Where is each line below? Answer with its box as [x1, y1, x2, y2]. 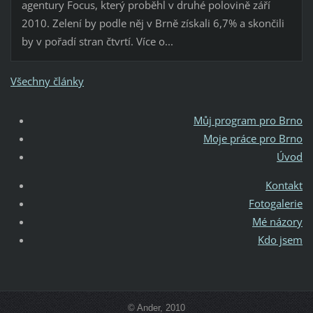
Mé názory [252, 214, 303, 229]
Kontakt [265, 178, 303, 193]
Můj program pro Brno [194, 113, 303, 128]
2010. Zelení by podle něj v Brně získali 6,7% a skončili [21, 16, 284, 31]
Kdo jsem [258, 233, 303, 247]
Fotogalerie [249, 196, 303, 211]
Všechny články [10, 74, 84, 89]
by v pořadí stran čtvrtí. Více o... [21, 34, 173, 49]
